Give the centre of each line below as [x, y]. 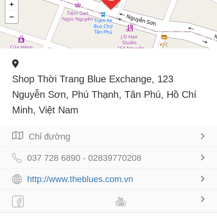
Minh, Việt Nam [45, 110]
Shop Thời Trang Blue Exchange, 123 [93, 79]
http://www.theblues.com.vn [80, 179]
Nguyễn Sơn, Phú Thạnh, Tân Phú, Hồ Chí [104, 94]
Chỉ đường [49, 136]
